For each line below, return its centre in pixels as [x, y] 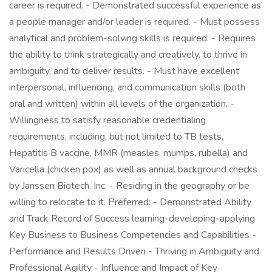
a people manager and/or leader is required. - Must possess [134, 22]
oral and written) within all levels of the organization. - [122, 104]
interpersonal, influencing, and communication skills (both [127, 87]
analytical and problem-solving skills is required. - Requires [132, 38]
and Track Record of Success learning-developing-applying [132, 219]
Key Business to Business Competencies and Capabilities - [133, 235]
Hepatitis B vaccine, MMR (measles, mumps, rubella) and [128, 153]
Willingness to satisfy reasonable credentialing [107, 120]
